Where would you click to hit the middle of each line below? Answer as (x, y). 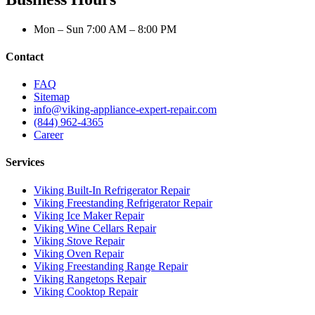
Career (49, 135)
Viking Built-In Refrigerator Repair (112, 190)
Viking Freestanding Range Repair (111, 266)
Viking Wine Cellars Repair (95, 228)
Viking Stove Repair (79, 240)
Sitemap (52, 97)
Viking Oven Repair (79, 253)
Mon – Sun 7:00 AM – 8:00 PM (105, 29)
